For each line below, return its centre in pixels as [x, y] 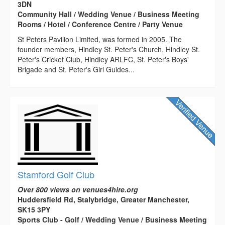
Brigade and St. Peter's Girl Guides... [76, 70]
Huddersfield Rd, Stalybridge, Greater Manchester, [103, 200]
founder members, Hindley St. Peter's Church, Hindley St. [109, 49]
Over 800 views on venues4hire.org [78, 190]
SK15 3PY [34, 210]
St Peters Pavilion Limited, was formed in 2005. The [100, 39]
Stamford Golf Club [56, 175]
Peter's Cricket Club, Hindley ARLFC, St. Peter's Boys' [103, 60]
